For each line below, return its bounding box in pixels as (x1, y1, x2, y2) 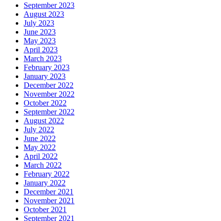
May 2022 (24, 143, 56, 151)
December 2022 (24, 80, 74, 89)
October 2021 (24, 205, 67, 214)
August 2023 (24, 9, 64, 18)
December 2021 (24, 187, 74, 196)
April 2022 (24, 151, 58, 160)
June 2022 (24, 134, 56, 143)
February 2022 (24, 169, 70, 178)
